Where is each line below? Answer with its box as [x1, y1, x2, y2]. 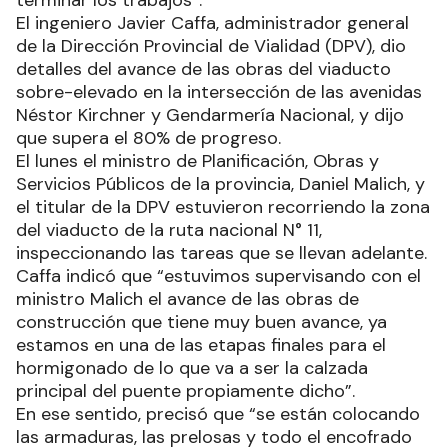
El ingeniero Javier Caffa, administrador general [16, 10, 409, 35]
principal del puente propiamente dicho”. [16, 378, 360, 403]
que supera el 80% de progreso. [16, 125, 286, 150]
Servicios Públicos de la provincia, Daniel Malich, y [16, 171, 425, 196]
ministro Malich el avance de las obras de [16, 286, 359, 311]
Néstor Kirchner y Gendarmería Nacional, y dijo [16, 102, 404, 127]
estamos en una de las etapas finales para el [16, 332, 386, 357]
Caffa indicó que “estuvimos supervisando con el [16, 263, 421, 288]
